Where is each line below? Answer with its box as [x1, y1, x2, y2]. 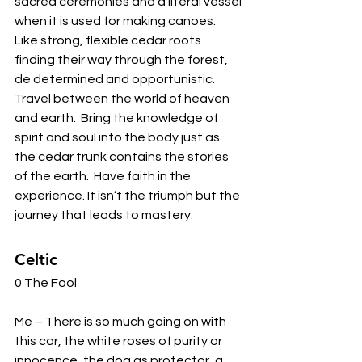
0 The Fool [15, 276, 79, 289]
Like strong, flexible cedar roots [15, 34, 204, 47]
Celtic [15, 250, 62, 269]
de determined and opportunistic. [15, 73, 220, 86]
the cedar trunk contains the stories [15, 150, 231, 163]
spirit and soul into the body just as [15, 131, 222, 144]
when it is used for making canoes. [15, 15, 221, 27]
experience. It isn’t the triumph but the [15, 189, 242, 202]
